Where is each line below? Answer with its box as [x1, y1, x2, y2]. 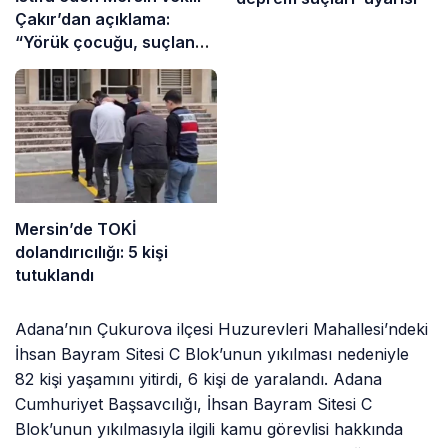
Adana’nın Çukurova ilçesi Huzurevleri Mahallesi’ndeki [15, 319, 429, 340]
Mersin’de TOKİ [15, 219, 136, 240]
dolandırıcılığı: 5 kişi [15, 242, 168, 263]
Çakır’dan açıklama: [15, 8, 170, 29]
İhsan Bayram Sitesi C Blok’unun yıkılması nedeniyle [15, 344, 410, 365]
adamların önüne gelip [15, 54, 190, 75]
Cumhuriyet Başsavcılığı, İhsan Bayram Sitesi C [15, 394, 373, 415]
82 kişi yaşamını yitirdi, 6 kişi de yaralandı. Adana [15, 369, 383, 390]
